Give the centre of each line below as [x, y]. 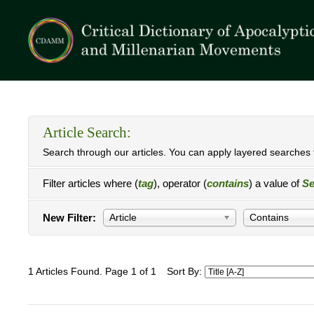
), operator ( [180, 183]
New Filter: [69, 218]
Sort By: [186, 272]
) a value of [275, 183]
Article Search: [87, 132]
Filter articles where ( [90, 183]
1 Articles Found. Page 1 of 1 [92, 272]
